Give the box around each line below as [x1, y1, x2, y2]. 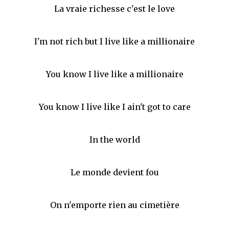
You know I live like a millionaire [45, 68, 184, 79]
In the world [89, 134, 140, 145]
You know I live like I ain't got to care [38, 101, 191, 112]
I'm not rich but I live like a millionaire [34, 36, 195, 47]
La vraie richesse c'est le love [54, 3, 175, 14]
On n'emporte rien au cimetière [50, 199, 179, 210]
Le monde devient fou [70, 167, 159, 177]
